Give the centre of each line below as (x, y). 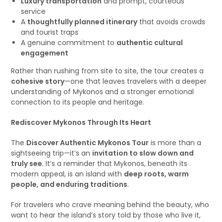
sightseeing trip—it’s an (52, 153)
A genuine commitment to (69, 43)
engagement (45, 53)
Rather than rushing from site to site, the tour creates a (108, 71)
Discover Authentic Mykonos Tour (88, 143)
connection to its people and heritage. (78, 102)
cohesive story (38, 81)
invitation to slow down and (143, 153)
